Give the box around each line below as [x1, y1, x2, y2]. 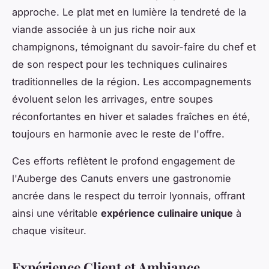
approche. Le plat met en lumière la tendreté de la [12, 6, 246, 19]
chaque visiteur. [12, 225, 86, 237]
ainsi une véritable [12, 207, 101, 220]
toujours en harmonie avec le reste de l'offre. [12, 128, 225, 141]
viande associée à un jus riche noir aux [12, 23, 196, 36]
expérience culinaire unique [101, 207, 233, 220]
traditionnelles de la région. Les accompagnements [12, 76, 252, 88]
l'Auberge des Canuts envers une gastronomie [12, 172, 231, 185]
